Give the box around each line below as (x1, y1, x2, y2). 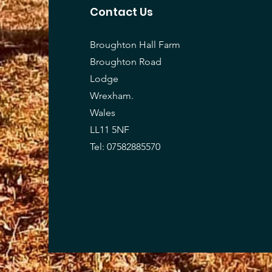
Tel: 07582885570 (90, 140, 160, 152)
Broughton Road (90, 55, 161, 67)
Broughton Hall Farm (90, 38, 180, 50)
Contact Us (90, 4, 155, 19)
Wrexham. (90, 89, 134, 101)
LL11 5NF (90, 123, 129, 135)
